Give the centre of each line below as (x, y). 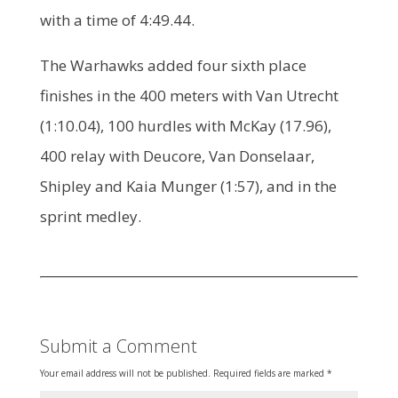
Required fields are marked (270, 373)
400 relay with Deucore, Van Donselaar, (177, 155)
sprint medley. (90, 216)
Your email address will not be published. (125, 373)
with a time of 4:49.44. (117, 20)
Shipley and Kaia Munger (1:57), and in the (188, 186)
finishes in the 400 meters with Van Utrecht (189, 95)
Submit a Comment (118, 346)
